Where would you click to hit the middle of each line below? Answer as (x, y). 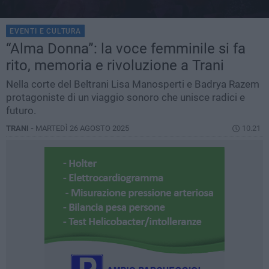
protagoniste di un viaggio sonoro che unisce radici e (125, 98)
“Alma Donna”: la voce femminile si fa (126, 49)
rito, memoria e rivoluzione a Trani (115, 66)
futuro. (21, 111)
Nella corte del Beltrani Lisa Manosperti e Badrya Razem (133, 84)
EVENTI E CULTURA (45, 32)
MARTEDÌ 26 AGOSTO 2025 (82, 128)
